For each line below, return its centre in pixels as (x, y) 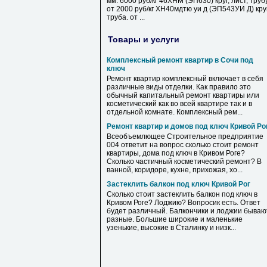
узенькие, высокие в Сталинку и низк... (171, 228)
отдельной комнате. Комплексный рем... (175, 112)
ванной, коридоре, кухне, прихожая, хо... (175, 170)
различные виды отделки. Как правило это (179, 87)
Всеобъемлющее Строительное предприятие (185, 136)
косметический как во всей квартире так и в (179, 104)
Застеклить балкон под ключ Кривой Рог (178, 184)
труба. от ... (126, 17)
